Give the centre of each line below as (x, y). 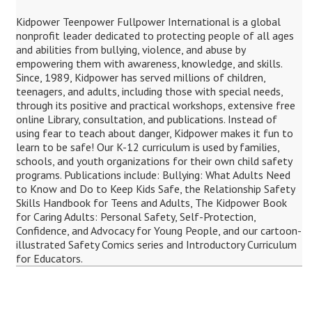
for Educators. (49, 258)
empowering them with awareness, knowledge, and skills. (149, 63)
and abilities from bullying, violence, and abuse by (130, 49)
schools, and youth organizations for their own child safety (154, 161)
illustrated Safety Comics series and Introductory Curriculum (156, 244)
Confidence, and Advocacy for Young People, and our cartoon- (158, 231)
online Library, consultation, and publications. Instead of (146, 119)
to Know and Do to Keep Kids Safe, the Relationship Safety (155, 189)
